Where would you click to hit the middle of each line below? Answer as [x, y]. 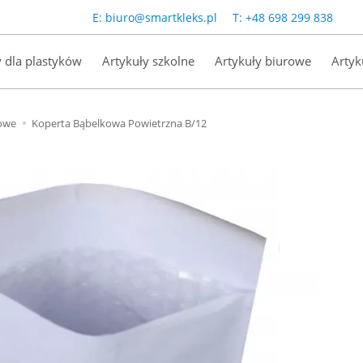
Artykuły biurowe [263, 61]
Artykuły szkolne [149, 61]
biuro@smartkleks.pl [161, 17]
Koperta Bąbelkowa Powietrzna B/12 [119, 123]
